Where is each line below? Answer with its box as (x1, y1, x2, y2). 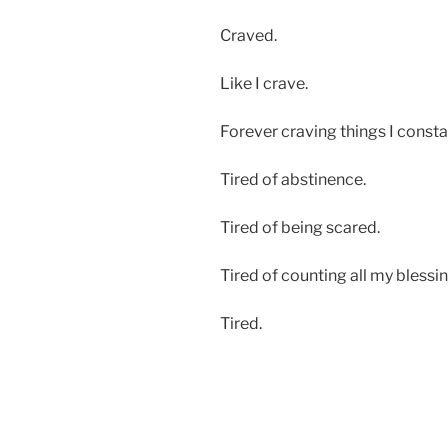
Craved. (220, 25, 277, 45)
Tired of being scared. (220, 217, 380, 237)
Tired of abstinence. (220, 169, 366, 189)
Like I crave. (220, 73, 308, 93)
